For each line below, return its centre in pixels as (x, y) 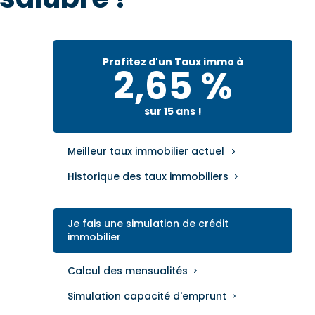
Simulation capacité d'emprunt (147, 296)
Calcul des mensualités (128, 271)
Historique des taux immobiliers (148, 176)
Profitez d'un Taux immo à (173, 62)
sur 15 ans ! (173, 111)
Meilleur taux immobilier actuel (146, 151)
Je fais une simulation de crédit (148, 224)
